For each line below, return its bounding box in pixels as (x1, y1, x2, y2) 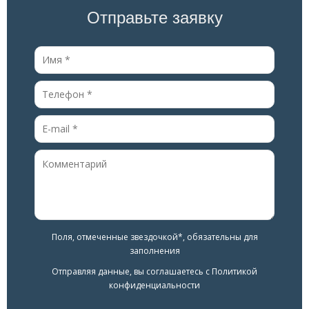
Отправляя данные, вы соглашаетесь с (52, 265, 212, 277)
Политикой (212, 265, 257, 277)
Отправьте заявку (86, 8, 223, 27)
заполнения (129, 244, 180, 257)
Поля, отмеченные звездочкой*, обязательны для (51, 230, 258, 243)
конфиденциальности (109, 279, 200, 291)
